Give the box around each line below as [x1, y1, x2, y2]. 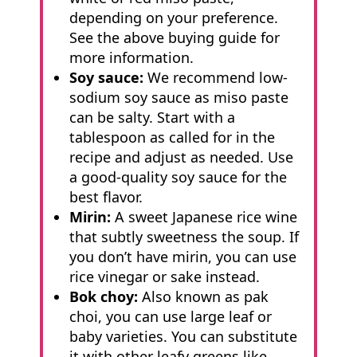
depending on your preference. [69, 7, 278, 27]
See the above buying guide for [69, 27, 280, 47]
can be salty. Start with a [69, 107, 235, 127]
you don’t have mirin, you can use [69, 246, 296, 266]
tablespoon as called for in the [69, 127, 275, 147]
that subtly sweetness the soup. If [69, 226, 299, 246]
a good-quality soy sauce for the [69, 167, 287, 186]
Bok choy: [69, 286, 138, 306]
